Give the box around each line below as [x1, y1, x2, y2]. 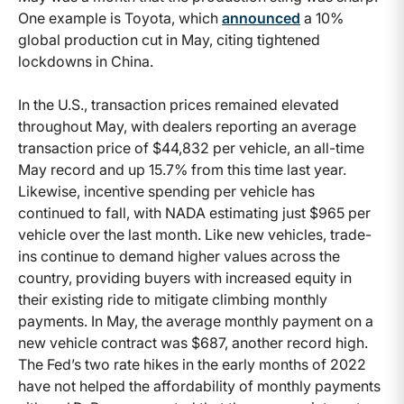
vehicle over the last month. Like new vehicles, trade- [18, 225, 372, 244]
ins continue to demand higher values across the [18, 247, 340, 266]
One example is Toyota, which [18, 9, 222, 28]
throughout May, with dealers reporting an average [18, 117, 356, 136]
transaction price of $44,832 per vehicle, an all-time [18, 139, 364, 158]
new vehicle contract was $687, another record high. [18, 334, 368, 353]
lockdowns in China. [18, 52, 153, 71]
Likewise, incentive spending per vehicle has [18, 182, 315, 201]
